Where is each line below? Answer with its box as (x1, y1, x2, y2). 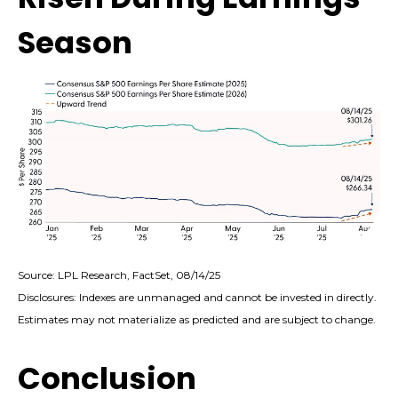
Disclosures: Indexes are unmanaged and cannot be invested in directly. (18, 291, 377, 305)
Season (18, 21, 132, 65)
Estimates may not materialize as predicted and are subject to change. (18, 313, 376, 327)
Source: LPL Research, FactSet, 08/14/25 (18, 268, 220, 283)
